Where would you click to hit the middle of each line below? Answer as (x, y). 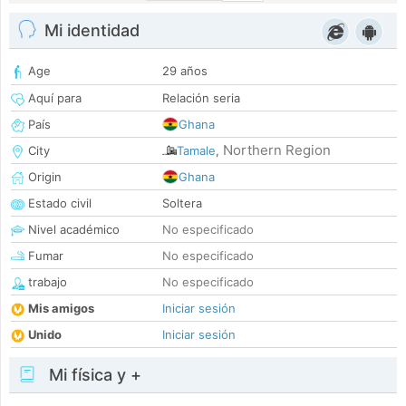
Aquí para (53, 98)
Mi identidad (92, 31)
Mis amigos (61, 309)
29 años (185, 71)
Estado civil (58, 203)
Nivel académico (72, 230)
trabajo (46, 282)
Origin (43, 177)
